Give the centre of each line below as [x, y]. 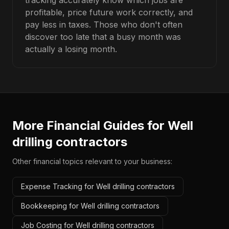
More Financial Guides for [90, 125]
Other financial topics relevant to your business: [92, 161]
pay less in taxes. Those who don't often [104, 25]
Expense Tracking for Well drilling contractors [98, 186]
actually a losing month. [71, 49]
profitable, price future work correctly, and [109, 12]
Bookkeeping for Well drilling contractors [90, 206]
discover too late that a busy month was [103, 37]
